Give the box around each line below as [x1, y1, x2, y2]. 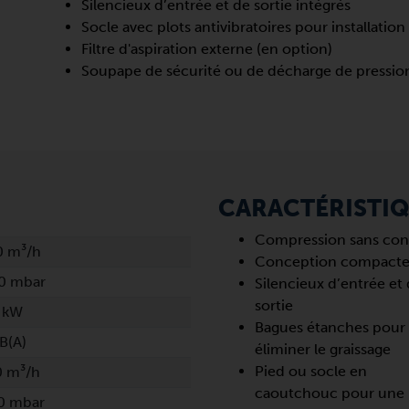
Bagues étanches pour [255, 319, 405, 336]
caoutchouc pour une [255, 384, 404, 402]
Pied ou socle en [255, 362, 367, 380]
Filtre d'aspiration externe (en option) [81, 40, 332, 58]
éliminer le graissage [255, 341, 391, 358]
